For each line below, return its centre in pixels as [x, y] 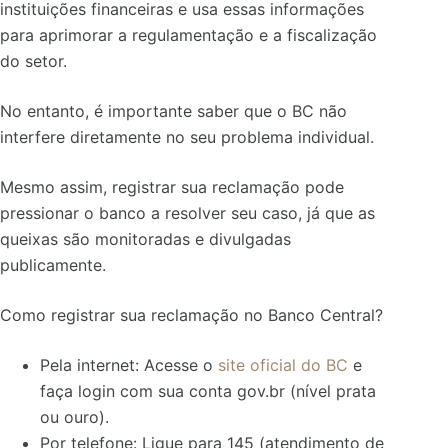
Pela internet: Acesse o [129, 364]
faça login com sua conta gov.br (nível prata [208, 390]
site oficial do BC [283, 364]
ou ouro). [74, 416]
